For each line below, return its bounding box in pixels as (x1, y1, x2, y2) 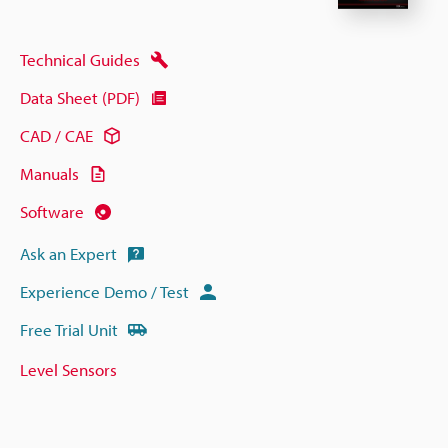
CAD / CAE (20, 125, 93, 147)
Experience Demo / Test (20, 281, 189, 303)
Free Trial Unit (20, 319, 118, 341)
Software (20, 201, 84, 223)
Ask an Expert (20, 243, 117, 265)
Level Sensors (20, 358, 117, 380)
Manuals (20, 163, 79, 185)
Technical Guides (20, 49, 140, 71)
